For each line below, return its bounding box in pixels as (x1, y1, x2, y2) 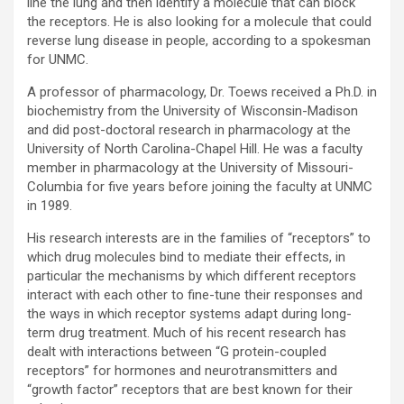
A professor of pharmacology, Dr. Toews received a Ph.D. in (27, 84, 377, 101)
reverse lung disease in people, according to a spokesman (27, 32, 371, 50)
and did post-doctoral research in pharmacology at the (27, 122, 351, 139)
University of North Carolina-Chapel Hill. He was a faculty (27, 141, 363, 158)
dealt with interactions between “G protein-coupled (27, 344, 326, 361)
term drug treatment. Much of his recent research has (27, 325, 346, 342)
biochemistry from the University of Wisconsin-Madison (27, 103, 358, 120)
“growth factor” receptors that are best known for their (27, 381, 353, 399)
